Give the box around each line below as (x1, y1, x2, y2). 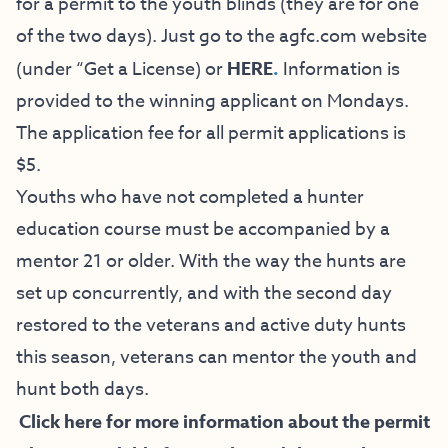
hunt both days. (16, 376, 149, 404)
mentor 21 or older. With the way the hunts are (16, 248, 406, 276)
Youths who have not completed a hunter (16, 184, 364, 212)
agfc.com (279, 23, 357, 51)
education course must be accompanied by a (16, 216, 390, 244)
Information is (279, 56, 400, 84)
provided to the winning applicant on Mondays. (16, 88, 409, 116)
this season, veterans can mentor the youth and (16, 344, 417, 372)
